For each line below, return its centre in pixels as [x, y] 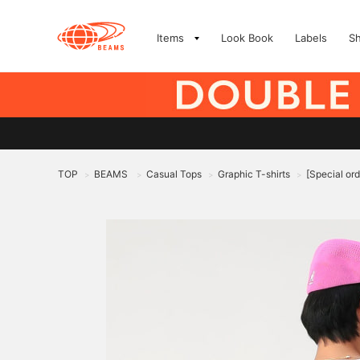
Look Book [247, 38]
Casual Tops [174, 174]
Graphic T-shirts [254, 174]
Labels [311, 38]
